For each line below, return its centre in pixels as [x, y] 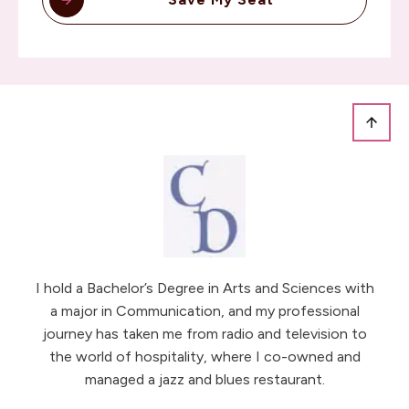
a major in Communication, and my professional [204, 311]
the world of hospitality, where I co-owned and [204, 357]
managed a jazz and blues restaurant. [204, 379]
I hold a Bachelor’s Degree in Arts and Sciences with [204, 288]
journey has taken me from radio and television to [204, 334]
